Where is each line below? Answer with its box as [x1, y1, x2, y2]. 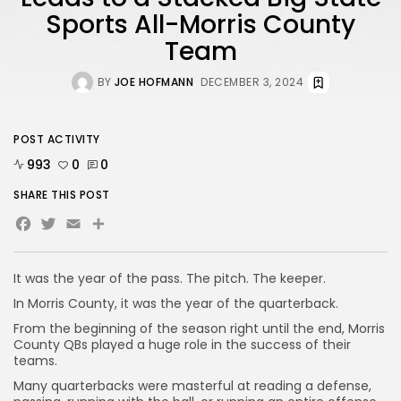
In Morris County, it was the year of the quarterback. [13, 294, 338, 313]
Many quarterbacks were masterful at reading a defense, [13, 377, 371, 396]
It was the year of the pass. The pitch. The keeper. [13, 269, 326, 288]
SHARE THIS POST [13, 187, 110, 203]
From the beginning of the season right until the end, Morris [13, 320, 385, 338]
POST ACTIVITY [13, 132, 100, 148]
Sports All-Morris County [46, 7, 355, 43]
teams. [13, 352, 57, 371]
